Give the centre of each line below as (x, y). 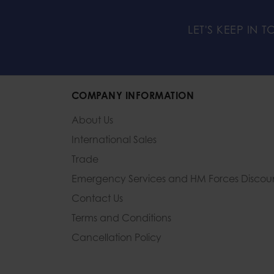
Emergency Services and (130, 179)
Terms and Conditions (121, 218)
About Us (92, 120)
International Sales (114, 140)
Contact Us (97, 198)
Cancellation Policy (117, 238)
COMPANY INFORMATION (133, 96)
